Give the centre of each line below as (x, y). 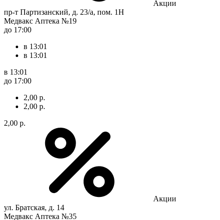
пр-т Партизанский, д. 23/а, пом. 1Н (64, 12)
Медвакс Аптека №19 (40, 21)
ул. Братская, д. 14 (34, 207)
